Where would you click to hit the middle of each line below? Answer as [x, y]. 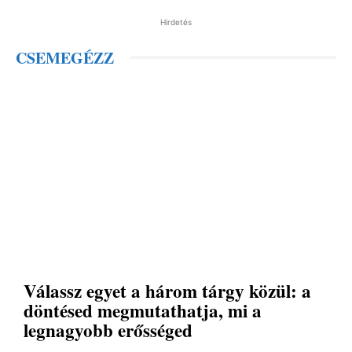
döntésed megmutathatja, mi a [143, 310]
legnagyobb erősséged [108, 330]
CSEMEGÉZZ [65, 57]
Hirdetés [176, 22]
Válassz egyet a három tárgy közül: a [167, 290]
